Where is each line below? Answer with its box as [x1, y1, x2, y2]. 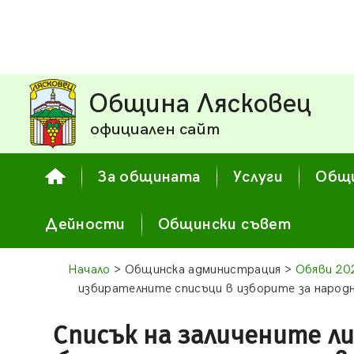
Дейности [45, 215, 126, 234]
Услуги [232, 168, 284, 186]
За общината [98, 168, 201, 186]
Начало [67, 262, 111, 277]
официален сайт [90, 119, 220, 139]
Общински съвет [157, 215, 292, 234]
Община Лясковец [88, 88, 312, 120]
